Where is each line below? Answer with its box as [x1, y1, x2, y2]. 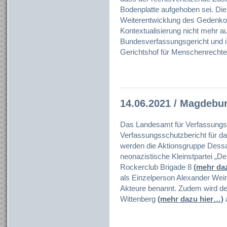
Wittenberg [120, 195, 158, 204]
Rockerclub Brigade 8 [120, 163, 194, 172]
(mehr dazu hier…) [158, 195, 223, 204]
